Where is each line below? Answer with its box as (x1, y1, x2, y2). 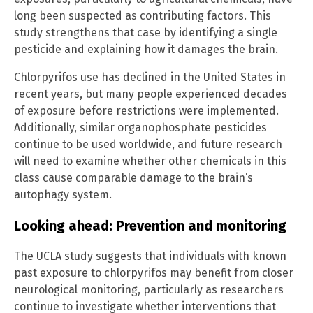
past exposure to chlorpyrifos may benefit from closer (14, 266, 293, 280)
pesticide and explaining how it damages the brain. (14, 43, 278, 57)
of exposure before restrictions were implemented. (14, 104, 279, 118)
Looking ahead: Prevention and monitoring (14, 217, 286, 235)
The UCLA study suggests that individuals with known (14, 249, 286, 263)
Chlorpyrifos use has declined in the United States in (14, 71, 286, 85)
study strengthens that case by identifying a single (14, 26, 277, 40)
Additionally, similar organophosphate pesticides (14, 121, 267, 135)
